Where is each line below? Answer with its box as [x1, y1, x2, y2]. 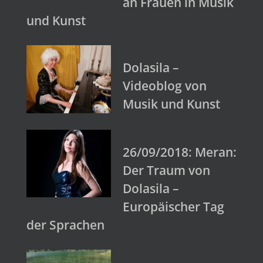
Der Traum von [123, 161, 210, 178]
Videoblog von [123, 77, 207, 95]
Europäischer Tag [123, 198, 224, 215]
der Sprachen [26, 216, 104, 233]
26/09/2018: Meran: [123, 143, 237, 160]
